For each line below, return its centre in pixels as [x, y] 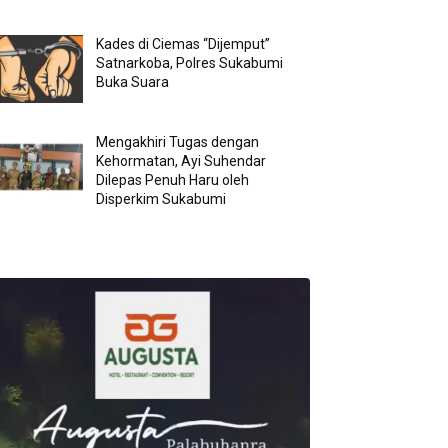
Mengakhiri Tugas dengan [178, 142]
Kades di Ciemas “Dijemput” [183, 44]
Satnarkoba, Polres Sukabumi [190, 63]
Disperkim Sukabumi [161, 199]
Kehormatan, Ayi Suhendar [181, 161]
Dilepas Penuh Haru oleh [173, 180]
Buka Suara [133, 82]
